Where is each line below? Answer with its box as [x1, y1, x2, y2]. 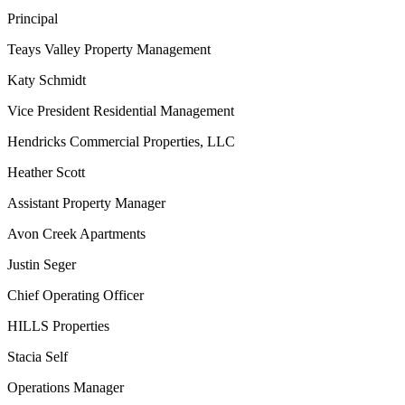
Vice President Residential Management [7, 103, 234, 118]
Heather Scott [7, 165, 85, 180]
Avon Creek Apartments [7, 226, 146, 241]
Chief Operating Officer [7, 287, 144, 303]
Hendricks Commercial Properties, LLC [7, 134, 235, 149]
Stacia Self [7, 349, 68, 364]
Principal [7, 11, 58, 26]
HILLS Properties [7, 318, 109, 334]
